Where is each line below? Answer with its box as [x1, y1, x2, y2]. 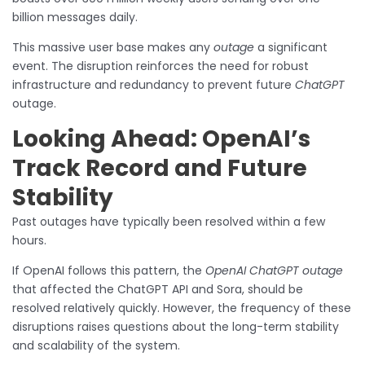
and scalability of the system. [12, 337, 180, 354]
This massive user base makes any [12, 39, 213, 56]
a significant [254, 39, 328, 56]
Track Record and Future [12, 152, 307, 185]
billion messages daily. [12, 9, 138, 26]
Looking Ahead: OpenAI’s [12, 123, 310, 156]
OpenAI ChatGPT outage [205, 262, 343, 279]
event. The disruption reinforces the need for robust [12, 58, 309, 75]
